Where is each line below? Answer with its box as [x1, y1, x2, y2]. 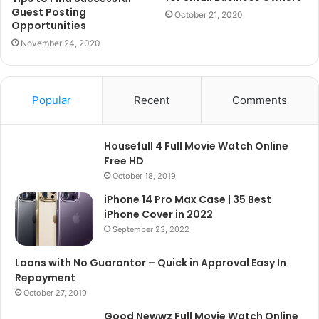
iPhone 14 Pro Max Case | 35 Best [104, 192, 271, 206]
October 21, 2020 [174, 9, 243, 21]
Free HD [104, 153, 144, 168]
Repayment [15, 270, 75, 285]
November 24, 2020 [21, 37, 100, 48]
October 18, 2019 [113, 170, 176, 181]
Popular [31, 93, 71, 107]
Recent [133, 93, 169, 107]
